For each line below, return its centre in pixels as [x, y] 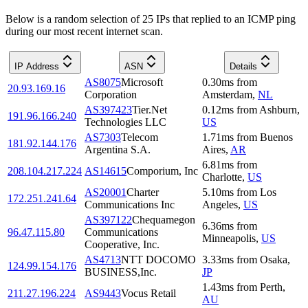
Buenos [276, 137]
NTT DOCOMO [158, 259]
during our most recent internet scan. [84, 31]
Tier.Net [150, 109]
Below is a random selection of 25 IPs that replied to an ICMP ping [151, 19]
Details [243, 66]
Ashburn [278, 109]
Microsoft [142, 82]
